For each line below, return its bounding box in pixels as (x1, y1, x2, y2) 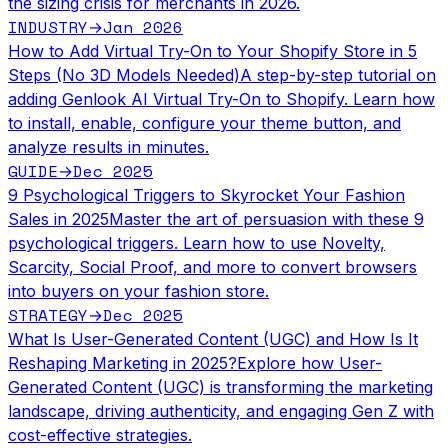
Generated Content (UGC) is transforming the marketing (8, 376, 433, 397)
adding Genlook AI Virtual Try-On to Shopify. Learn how (8, 88, 435, 109)
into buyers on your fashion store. (8, 280, 269, 301)
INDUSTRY (8, 14, 88, 39)
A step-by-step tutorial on (240, 64, 436, 85)
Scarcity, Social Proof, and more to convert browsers (8, 256, 417, 277)
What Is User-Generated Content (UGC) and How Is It (8, 328, 418, 349)
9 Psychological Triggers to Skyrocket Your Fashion (8, 184, 405, 205)
